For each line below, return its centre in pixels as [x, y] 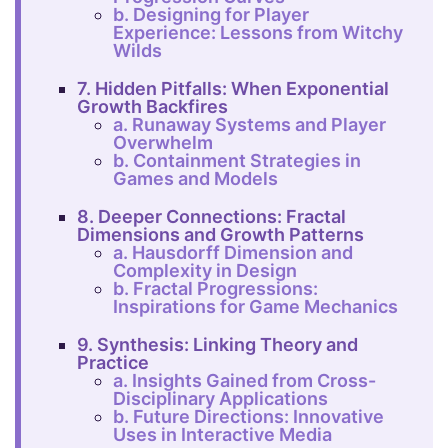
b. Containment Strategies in [237, 160]
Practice [112, 362]
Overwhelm [163, 142]
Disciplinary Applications [221, 398]
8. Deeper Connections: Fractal [211, 216]
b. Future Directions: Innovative [249, 416]
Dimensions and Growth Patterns [220, 234]
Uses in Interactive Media [223, 434]
